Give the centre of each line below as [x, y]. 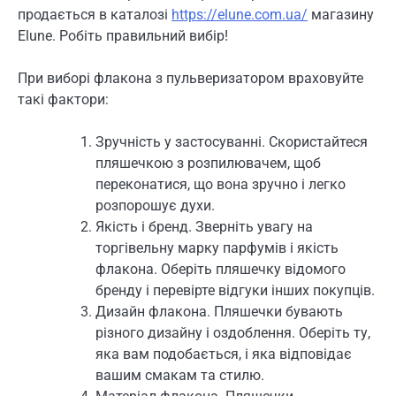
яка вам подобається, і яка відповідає [224, 354]
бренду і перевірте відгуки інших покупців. [235, 291]
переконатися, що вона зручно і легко [221, 185]
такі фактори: [63, 100]
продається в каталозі [95, 14]
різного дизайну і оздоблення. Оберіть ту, [233, 333]
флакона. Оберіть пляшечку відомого [221, 270]
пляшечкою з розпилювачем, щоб [208, 164]
